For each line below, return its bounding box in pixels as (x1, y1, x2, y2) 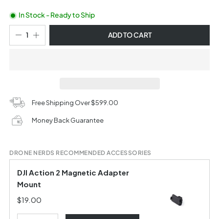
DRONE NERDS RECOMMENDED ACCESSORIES (9, 149, 152, 157)
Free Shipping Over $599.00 (32, 99, 118, 107)
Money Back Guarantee (32, 116, 104, 125)
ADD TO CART (108, 30, 152, 40)
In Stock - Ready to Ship (17, 10, 95, 19)
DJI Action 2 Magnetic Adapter (17, 168, 129, 177)
